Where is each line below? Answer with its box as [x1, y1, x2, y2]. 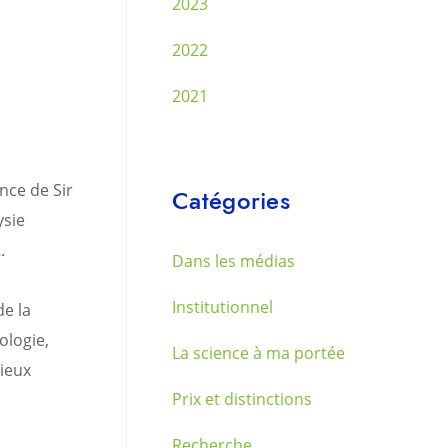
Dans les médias [172, 250, 295, 272]
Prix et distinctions [172, 388, 312, 410]
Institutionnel [172, 296, 273, 318]
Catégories [172, 183, 290, 218]
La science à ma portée [172, 342, 345, 364]
